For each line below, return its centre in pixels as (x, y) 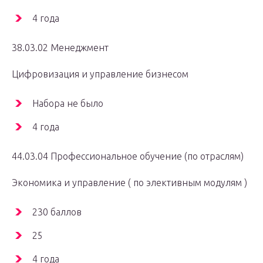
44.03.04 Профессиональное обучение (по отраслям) (128, 156)
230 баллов (57, 212)
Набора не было (68, 104)
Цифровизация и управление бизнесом (100, 74)
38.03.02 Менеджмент (60, 48)
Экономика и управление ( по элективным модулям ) (129, 183)
